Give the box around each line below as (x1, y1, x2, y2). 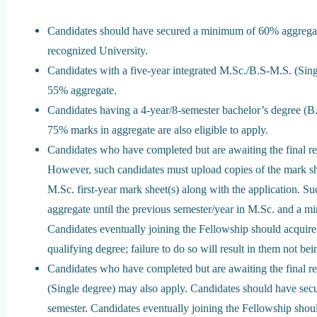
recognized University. (47, 43, 149, 57)
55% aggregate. (47, 83, 117, 97)
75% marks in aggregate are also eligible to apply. (47, 122, 269, 137)
